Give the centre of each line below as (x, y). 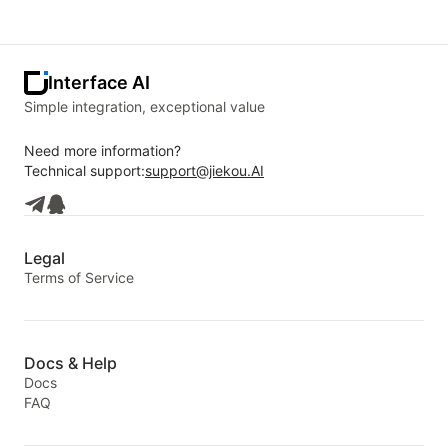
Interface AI (99, 82)
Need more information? (102, 150)
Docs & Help (70, 363)
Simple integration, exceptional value (144, 106)
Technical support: (84, 170)
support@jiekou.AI (204, 170)
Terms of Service (79, 277)
